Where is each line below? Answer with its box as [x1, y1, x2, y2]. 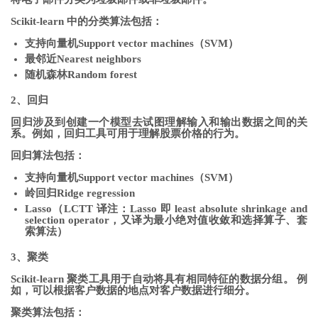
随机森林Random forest [25, 68, 137, 80]
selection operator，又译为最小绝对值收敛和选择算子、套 [25, 214, 307, 226]
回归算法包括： [11, 149, 85, 161]
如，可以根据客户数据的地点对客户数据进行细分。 [11, 284, 256, 296]
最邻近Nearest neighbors [25, 53, 141, 65]
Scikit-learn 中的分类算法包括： [11, 15, 163, 27]
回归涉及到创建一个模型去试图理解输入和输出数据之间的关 [11, 116, 307, 128]
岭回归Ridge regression [25, 187, 135, 199]
